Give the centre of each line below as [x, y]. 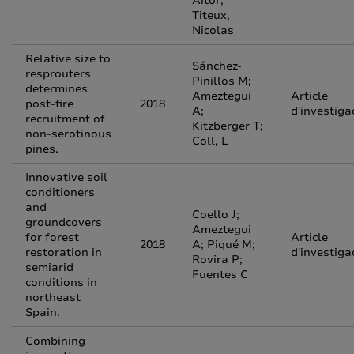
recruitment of [65, 119]
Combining [55, 341]
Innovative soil [66, 177]
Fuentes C [220, 275]
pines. [42, 149]
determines [56, 89]
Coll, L [210, 141]
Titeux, [211, 15]
